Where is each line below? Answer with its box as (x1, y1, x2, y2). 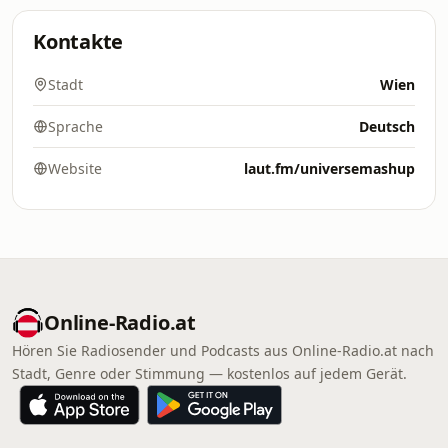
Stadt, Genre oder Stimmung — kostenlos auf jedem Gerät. (12, 364, 407, 383)
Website (48, 159, 102, 178)
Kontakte (33, 28, 124, 55)
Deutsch (359, 117, 415, 136)
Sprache (48, 117, 103, 136)
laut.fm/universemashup (244, 159, 415, 178)
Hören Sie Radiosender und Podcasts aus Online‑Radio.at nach (12, 341, 434, 360)
